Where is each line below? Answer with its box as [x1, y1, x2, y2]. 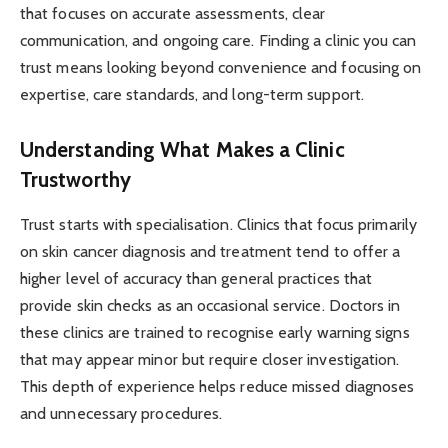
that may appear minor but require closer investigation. [20, 349, 400, 369]
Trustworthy [20, 167, 131, 193]
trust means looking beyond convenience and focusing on [20, 57, 422, 77]
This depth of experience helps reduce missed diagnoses [20, 376, 415, 396]
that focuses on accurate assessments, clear [20, 3, 326, 23]
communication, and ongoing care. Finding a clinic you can [20, 30, 417, 50]
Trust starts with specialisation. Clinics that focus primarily [20, 214, 417, 234]
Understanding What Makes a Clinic [20, 137, 345, 163]
